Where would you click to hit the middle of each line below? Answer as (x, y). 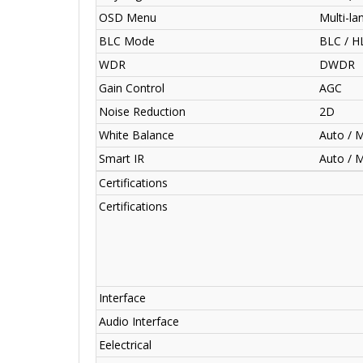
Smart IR (122, 159)
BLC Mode (127, 41)
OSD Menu (128, 18)
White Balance (137, 135)
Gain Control (132, 88)
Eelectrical (125, 345)
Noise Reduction (142, 112)
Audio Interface (139, 322)
